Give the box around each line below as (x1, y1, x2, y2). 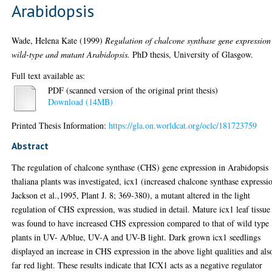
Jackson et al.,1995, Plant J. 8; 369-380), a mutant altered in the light (12, 189, 251, 201)
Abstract (12, 139, 49, 152)
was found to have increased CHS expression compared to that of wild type (12, 217, 270, 229)
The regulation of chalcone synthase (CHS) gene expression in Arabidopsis (12, 161, 269, 173)
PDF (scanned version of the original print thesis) (48, 84, 219, 97)
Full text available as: (12, 69, 86, 81)
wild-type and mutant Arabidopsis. (12, 48, 131, 60)
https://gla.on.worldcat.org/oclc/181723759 (109, 119, 257, 131)
